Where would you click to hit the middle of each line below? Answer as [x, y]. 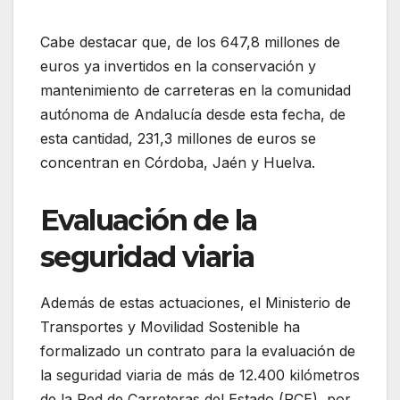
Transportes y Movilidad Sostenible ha [170, 326]
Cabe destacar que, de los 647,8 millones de [190, 42]
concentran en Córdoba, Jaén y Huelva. [178, 163]
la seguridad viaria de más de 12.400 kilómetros [200, 375]
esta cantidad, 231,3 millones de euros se [178, 139]
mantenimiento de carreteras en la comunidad [196, 91]
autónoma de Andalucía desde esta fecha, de [193, 115]
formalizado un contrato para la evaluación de [198, 350]
